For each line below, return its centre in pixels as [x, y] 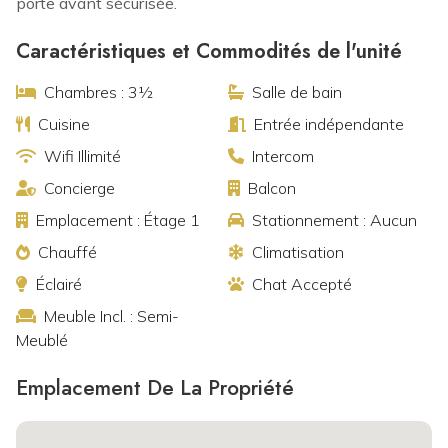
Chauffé [67, 252]
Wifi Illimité [82, 156]
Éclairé [59, 284]
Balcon [272, 188]
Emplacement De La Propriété [155, 388]
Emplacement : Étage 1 [118, 220]
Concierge [79, 188]
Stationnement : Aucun [334, 220]
